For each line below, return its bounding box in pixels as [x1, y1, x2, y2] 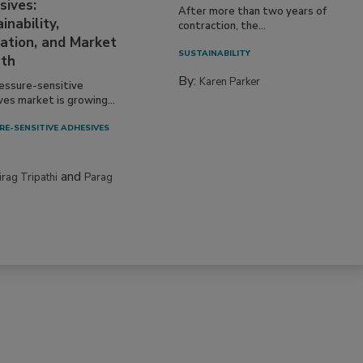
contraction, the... [178, 19, 267, 34]
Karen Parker [199, 75, 261, 90]
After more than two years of [178, 4, 327, 19]
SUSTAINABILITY [178, 48, 251, 60]
